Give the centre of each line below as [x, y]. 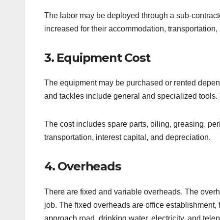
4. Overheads [82, 166]
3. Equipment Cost [97, 57]
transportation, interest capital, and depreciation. [127, 137]
